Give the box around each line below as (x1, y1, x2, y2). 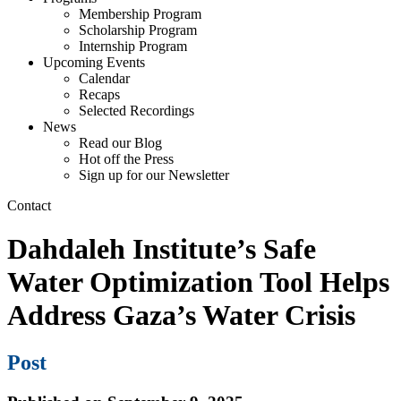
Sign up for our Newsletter (79, 166, 229, 183)
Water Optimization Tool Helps (7, 266, 389, 299)
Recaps (79, 86, 120, 102)
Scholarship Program (79, 21, 197, 38)
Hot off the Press (79, 150, 174, 166)
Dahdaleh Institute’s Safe (7, 233, 316, 266)
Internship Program (79, 38, 187, 54)
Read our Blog (79, 134, 162, 150)
